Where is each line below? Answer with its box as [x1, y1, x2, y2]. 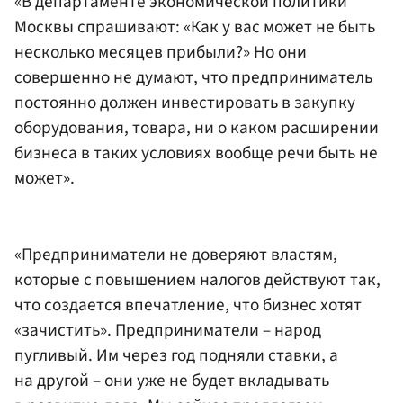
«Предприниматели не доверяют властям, [14, 242, 337, 268]
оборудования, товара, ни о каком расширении [14, 114, 379, 140]
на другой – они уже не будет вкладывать [14, 368, 329, 394]
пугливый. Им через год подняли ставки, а [14, 343, 338, 369]
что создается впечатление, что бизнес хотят [14, 292, 362, 318]
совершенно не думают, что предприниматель [14, 64, 372, 90]
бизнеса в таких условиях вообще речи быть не [14, 139, 378, 166]
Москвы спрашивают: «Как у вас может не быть [14, 13, 375, 40]
